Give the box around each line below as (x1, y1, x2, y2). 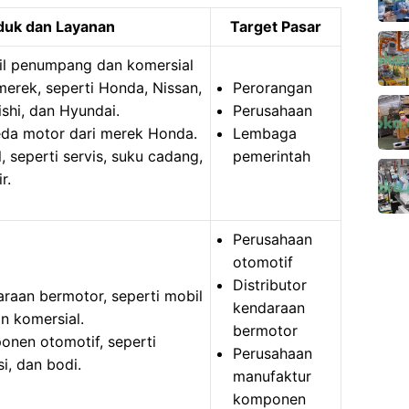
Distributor (233, 276, 307, 294)
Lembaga (233, 124, 297, 142)
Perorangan (233, 79, 312, 97)
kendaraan (233, 299, 305, 317)
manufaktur (233, 367, 311, 385)
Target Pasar (230, 17, 321, 36)
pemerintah (233, 147, 310, 165)
